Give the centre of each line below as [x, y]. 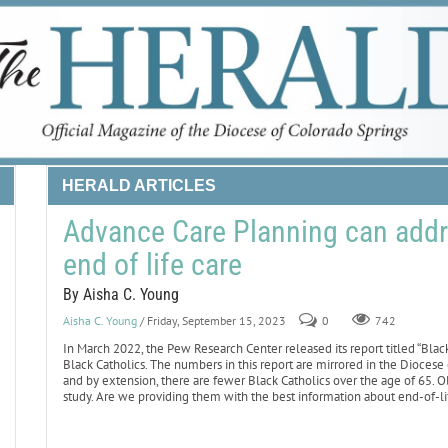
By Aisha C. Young [120, 294]
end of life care [152, 264]
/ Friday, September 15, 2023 [212, 320]
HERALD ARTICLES [138, 185]
